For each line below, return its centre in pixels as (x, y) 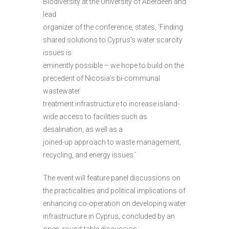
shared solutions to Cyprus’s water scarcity (113, 40)
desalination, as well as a (83, 129)
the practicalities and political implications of (114, 190)
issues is (57, 52)
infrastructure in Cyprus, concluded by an (109, 216)
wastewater (62, 91)
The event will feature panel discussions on (112, 178)
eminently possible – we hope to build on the (113, 65)
